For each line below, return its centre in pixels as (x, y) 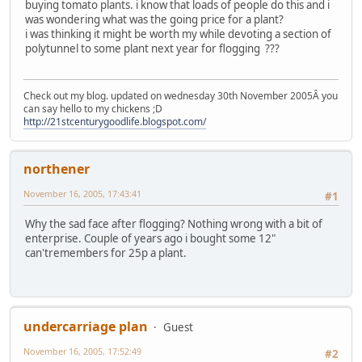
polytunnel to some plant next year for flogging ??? (152, 48)
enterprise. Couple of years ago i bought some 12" (150, 239)
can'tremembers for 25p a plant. (106, 253)
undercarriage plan (86, 327)
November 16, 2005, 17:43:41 (82, 194)
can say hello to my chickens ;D (93, 109)
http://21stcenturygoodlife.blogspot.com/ (115, 122)
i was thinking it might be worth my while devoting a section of (178, 34)
